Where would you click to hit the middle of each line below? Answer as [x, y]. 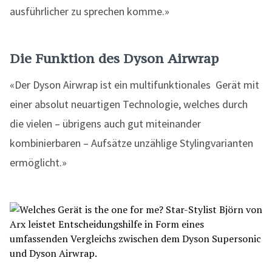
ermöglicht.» [38, 162]
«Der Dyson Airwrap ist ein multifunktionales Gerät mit [134, 85]
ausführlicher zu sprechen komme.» [90, 11]
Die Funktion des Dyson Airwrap [114, 58]
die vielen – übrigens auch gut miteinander [105, 124]
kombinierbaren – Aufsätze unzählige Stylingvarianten [131, 143]
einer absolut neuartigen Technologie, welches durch [129, 104]
